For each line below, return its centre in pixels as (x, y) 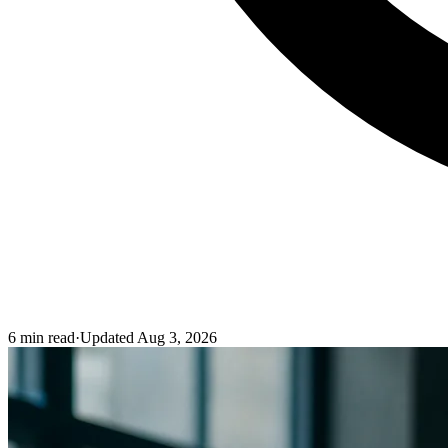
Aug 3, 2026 (177, 338)
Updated (107, 338)
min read (45, 338)
